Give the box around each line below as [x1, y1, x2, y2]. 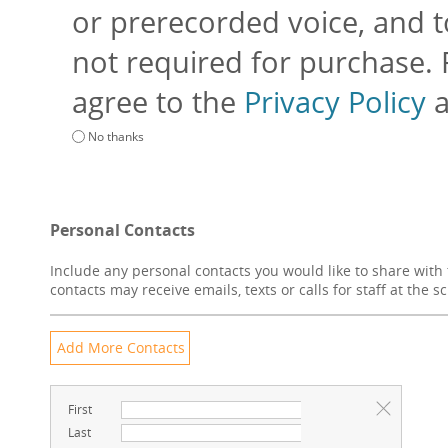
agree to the [72, 82, 244, 122]
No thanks [88, 128, 144, 145]
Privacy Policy [244, 82, 426, 122]
